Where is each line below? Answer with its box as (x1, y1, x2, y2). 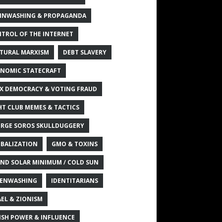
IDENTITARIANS (51, 176, 98, 185)
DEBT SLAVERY (62, 48, 107, 56)
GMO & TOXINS (51, 139, 98, 148)
